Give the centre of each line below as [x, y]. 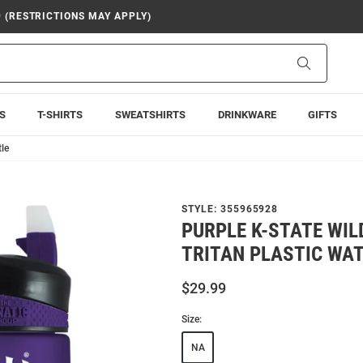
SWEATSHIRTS [150, 115]
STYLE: [201, 209]
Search [327, 62]
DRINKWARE [247, 115]
